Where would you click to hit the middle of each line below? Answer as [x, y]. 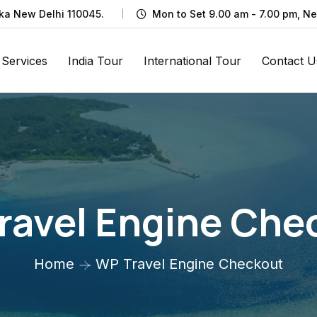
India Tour [96, 60]
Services [24, 60]
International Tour [192, 60]
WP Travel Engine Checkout [189, 264]
